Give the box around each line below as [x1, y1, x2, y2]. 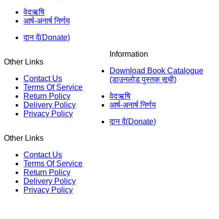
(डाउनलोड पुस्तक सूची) [109, 75, 176, 84]
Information [109, 50, 148, 58]
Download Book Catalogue [109, 66, 203, 75]
